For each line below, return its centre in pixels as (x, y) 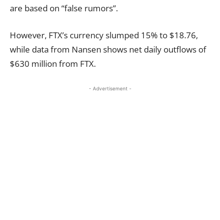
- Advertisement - (110, 88)
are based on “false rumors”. (64, 8)
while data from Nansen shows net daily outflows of (108, 49)
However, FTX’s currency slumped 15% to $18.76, (104, 35)
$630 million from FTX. (53, 63)
